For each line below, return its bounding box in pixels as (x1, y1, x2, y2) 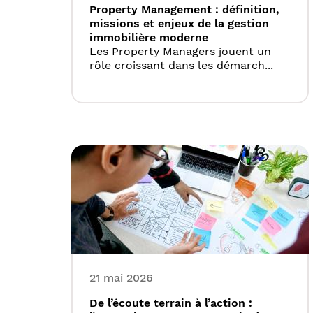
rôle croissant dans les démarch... (89, 59, 273, 73)
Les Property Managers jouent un (89, 45, 271, 59)
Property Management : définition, (89, 3, 279, 17)
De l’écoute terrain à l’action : (89, 296, 252, 310)
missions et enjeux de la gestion (89, 17, 269, 31)
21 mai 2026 (89, 271, 153, 285)
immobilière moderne (89, 31, 208, 45)
